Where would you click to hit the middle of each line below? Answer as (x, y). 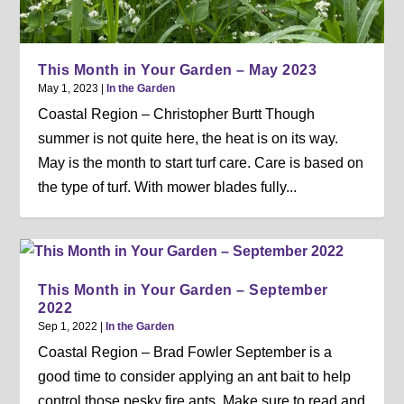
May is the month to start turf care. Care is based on (201, 162)
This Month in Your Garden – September (183, 289)
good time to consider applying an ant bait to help (195, 376)
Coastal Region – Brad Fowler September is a (185, 352)
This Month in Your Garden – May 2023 (178, 69)
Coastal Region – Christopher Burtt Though (177, 114)
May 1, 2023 (69, 88)
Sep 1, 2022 (68, 326)
